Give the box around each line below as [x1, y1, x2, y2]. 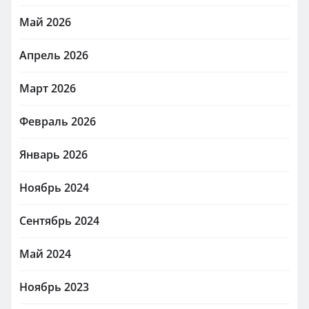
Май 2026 [19, 14, 71, 30]
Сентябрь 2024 [19, 213, 99, 228]
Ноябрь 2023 [19, 279, 89, 295]
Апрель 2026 [19, 48, 88, 63]
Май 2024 [19, 246, 71, 261]
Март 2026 [19, 81, 76, 96]
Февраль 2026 [19, 114, 96, 129]
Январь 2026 [19, 147, 88, 162]
